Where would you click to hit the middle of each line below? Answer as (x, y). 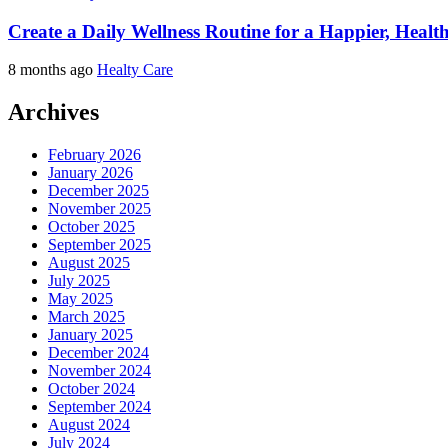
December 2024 (98, 353)
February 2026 (94, 155)
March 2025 (86, 317)
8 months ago (52, 70)
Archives (53, 112)
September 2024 (99, 407)
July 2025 (79, 281)
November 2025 (99, 209)
